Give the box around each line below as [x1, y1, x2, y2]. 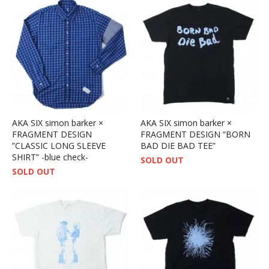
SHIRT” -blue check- [12, 151, 88, 163]
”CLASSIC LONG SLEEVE [12, 139, 106, 151]
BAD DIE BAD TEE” [141, 139, 216, 151]
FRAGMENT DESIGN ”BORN [141, 128, 250, 140]
